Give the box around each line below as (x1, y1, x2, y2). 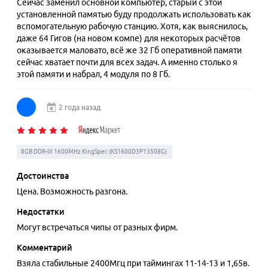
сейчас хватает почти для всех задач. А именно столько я (17, 57, 237, 67)
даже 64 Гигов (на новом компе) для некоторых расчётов (17, 33, 240, 43)
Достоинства (17, 171, 69, 181)
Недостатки (17, 207, 65, 217)
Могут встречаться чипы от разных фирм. (17, 223, 178, 232)
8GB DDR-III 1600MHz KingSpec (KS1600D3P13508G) (21, 148, 167, 155)
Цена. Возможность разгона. (17, 187, 127, 196)
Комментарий (17, 243, 72, 252)
